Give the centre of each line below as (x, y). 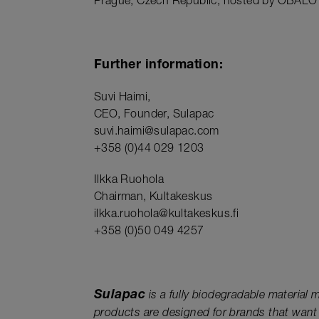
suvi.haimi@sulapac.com (157, 133)
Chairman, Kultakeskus (153, 198)
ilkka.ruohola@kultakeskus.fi (167, 215)
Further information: (158, 66)
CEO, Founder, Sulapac (154, 116)
